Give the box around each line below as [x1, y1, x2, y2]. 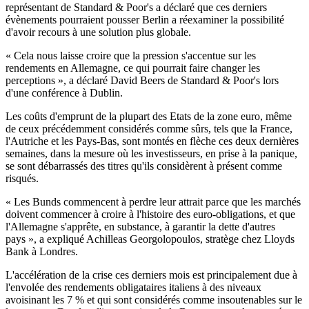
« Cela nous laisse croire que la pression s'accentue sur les [6, 50, 256, 62]
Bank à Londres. [6, 246, 78, 258]
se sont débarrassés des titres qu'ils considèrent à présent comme [6, 160, 282, 172]
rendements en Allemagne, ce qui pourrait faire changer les [6, 62, 260, 74]
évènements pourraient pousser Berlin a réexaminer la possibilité [6, 14, 284, 26]
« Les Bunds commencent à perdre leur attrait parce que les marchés [6, 196, 301, 208]
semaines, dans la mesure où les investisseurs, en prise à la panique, [6, 148, 297, 160]
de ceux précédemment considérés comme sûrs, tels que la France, [6, 123, 292, 135]
